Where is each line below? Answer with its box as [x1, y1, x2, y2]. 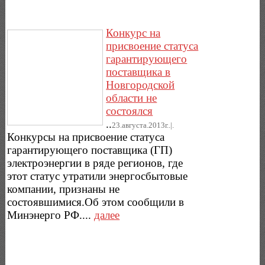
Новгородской [106, 78, 175, 91]
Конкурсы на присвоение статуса [7, 130, 165, 143]
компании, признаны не [7, 182, 120, 195]
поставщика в [106, 65, 171, 78]
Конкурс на [106, 26, 161, 39]
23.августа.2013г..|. [112, 120, 174, 130]
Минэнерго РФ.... [7, 208, 95, 221]
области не [106, 91, 157, 104]
